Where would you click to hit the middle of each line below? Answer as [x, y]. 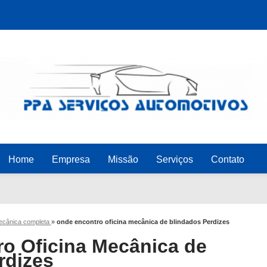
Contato [227, 159]
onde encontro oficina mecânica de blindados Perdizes [143, 221]
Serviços [174, 159]
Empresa [71, 159]
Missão [123, 159]
